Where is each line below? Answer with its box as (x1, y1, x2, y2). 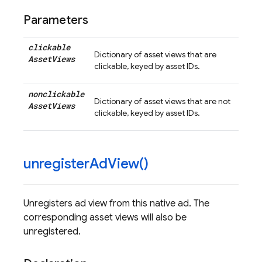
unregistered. (23, 226, 81, 237)
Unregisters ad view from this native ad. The (23, 198, 209, 209)
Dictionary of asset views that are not (94, 96, 230, 106)
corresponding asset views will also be (23, 212, 187, 223)
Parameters (23, 13, 88, 27)
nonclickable (28, 88, 84, 99)
